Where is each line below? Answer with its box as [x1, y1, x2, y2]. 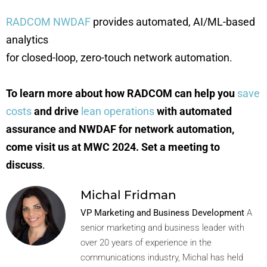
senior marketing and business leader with [80, 222, 244, 233]
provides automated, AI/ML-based [91, 15, 255, 28]
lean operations [81, 105, 154, 117]
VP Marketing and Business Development [80, 207, 244, 218]
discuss [6, 159, 42, 171]
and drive [32, 105, 81, 117]
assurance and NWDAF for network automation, [6, 123, 234, 135]
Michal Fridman [80, 188, 176, 202]
